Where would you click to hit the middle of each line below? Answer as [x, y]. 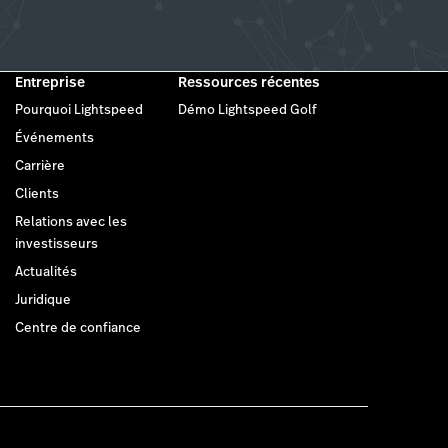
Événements [54, 138]
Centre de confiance [77, 328]
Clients [36, 194]
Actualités [45, 272]
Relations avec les [70, 222]
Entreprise [49, 82]
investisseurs [56, 244]
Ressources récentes [249, 82]
